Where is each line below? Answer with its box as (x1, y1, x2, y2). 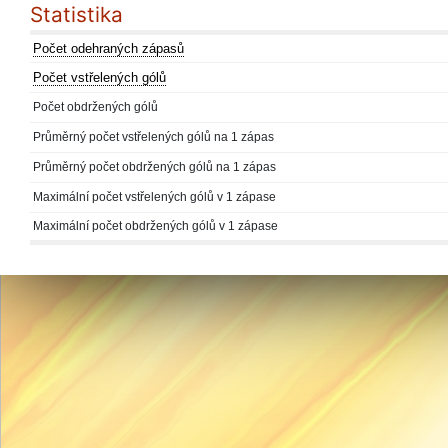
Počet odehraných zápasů (33, 41, 184, 56)
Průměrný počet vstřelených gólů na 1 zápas (33, 130, 274, 144)
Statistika (30, 2, 123, 27)
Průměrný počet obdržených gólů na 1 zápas (33, 160, 276, 174)
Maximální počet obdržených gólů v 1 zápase (33, 219, 278, 233)
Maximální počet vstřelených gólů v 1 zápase (33, 190, 276, 204)
